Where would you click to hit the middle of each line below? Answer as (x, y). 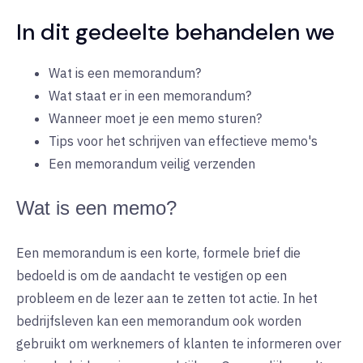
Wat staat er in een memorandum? (150, 96)
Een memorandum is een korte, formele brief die (158, 253)
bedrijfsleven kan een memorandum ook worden (159, 321)
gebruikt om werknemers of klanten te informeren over (179, 344)
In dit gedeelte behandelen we (175, 32)
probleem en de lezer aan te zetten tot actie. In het (167, 299)
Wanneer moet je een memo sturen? (155, 119)
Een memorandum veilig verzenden (152, 164)
